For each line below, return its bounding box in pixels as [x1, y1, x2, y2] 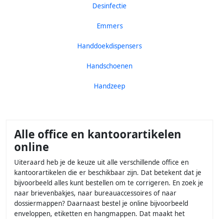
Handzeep [94, 82, 125, 91]
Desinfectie [92, 1, 127, 11]
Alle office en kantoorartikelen [14, 127, 181, 142]
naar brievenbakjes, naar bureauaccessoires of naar [14, 189, 176, 198]
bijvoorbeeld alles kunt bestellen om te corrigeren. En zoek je [14, 178, 203, 188]
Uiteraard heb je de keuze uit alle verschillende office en [14, 158, 189, 167]
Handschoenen [87, 62, 132, 71]
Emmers [96, 22, 123, 31]
